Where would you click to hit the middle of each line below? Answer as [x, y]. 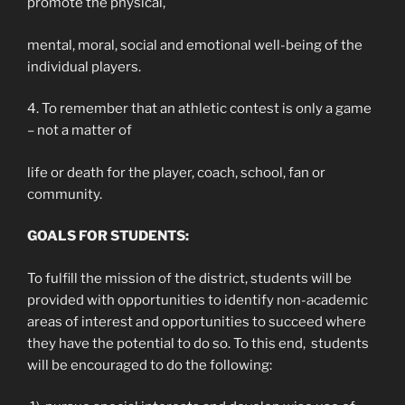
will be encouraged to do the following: [150, 365]
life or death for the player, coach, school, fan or [176, 172]
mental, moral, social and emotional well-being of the [195, 45]
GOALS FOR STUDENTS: [108, 236]
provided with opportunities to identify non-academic [198, 300]
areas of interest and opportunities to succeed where [197, 321]
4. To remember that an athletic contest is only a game [199, 108]
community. [65, 194]
